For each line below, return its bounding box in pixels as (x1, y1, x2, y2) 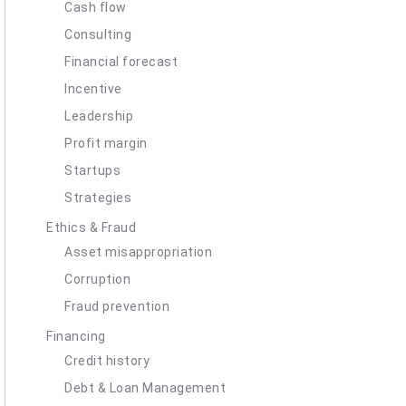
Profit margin (64, 135, 148, 150)
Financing (46, 328, 106, 343)
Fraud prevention (64, 298, 169, 314)
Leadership (64, 108, 133, 123)
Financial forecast (64, 53, 178, 69)
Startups (64, 162, 121, 178)
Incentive (64, 81, 122, 96)
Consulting (64, 26, 131, 42)
